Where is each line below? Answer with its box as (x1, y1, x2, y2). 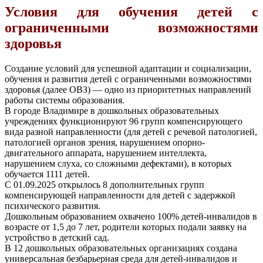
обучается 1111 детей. (5, 168, 90, 179)
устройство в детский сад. (5, 232, 109, 242)
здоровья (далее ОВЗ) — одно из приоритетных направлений (5, 84, 251, 95)
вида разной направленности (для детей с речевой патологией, (5, 126, 257, 137)
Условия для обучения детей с (5, 4, 258, 19)
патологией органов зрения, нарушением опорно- (5, 137, 205, 147)
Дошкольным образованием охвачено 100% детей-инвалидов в (5, 211, 257, 221)
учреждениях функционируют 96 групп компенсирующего (5, 116, 242, 126)
